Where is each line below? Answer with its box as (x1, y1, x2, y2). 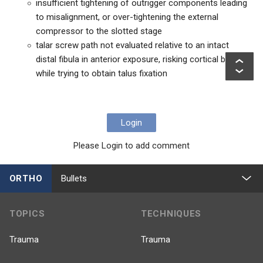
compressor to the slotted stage (36, 26, 162, 36)
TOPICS (9, 208, 45, 219)
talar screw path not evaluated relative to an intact (36, 40, 229, 50)
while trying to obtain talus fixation (36, 68, 167, 79)
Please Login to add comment (73, 140, 190, 151)
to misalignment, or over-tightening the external (36, 12, 218, 22)
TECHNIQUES (141, 208, 201, 219)
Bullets (61, 173, 87, 184)
